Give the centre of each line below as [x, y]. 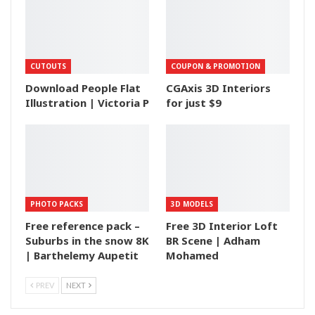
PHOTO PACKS [57, 204]
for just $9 [194, 103]
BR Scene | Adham [213, 240]
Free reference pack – [83, 225]
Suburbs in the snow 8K [87, 240]
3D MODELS [192, 204]
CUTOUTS [48, 66]
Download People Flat [83, 88]
